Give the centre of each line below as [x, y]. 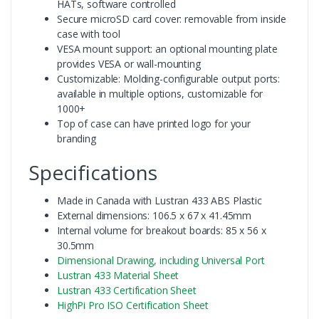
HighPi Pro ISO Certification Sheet [133, 305]
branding [77, 138]
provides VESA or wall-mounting [129, 63]
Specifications [93, 172]
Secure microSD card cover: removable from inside [172, 19]
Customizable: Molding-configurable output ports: [169, 78]
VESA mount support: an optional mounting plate [167, 48]
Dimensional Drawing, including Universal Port [161, 260]
